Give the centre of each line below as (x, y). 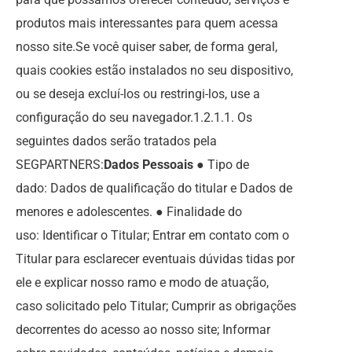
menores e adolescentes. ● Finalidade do (129, 212)
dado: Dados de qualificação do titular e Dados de (154, 188)
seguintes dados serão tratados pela (116, 141)
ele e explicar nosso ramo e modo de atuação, (142, 282)
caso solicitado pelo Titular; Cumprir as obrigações (156, 306)
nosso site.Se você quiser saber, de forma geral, (147, 47)
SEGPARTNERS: (60, 165)
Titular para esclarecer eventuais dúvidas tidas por (155, 259)
